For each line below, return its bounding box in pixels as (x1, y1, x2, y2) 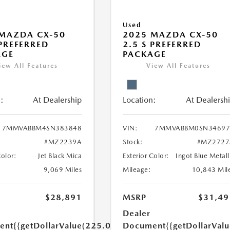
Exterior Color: (123, 152, 169, 160)
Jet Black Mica (38, 152, 82, 160)
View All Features (146, 62, 211, 69)
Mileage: (123, 166, 151, 174)
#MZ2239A (44, 138, 82, 146)
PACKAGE (123, 49, 167, 59)
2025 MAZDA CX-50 (123, 30, 219, 40)
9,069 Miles (43, 166, 82, 174)
